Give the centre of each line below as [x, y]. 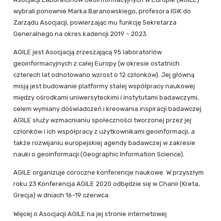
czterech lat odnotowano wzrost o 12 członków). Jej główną [104, 74]
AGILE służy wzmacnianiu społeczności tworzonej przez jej [102, 120]
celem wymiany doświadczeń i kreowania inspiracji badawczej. [108, 109]
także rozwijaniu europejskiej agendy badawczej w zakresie [104, 143]
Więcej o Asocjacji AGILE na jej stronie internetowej [90, 214]
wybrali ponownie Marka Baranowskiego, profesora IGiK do [102, 11]
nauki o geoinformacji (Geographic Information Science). [99, 154]
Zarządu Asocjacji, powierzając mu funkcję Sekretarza [95, 22]
